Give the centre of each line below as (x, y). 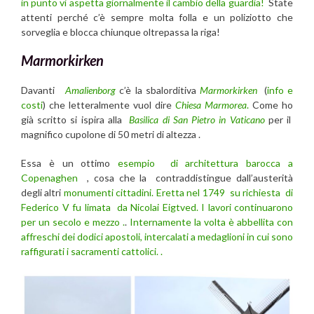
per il (279, 119)
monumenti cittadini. (109, 192)
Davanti (43, 90)
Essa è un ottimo (70, 163)
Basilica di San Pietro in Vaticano (197, 119)
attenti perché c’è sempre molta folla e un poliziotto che (157, 17)
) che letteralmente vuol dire (109, 104)
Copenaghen (52, 177)
